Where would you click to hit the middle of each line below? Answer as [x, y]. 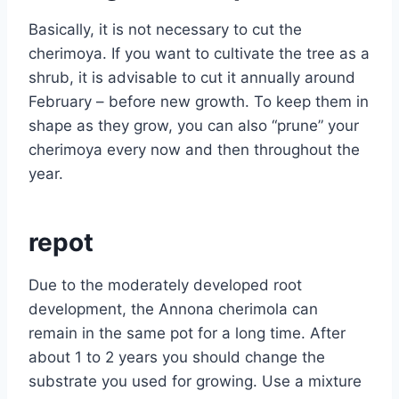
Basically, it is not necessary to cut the [165, 29]
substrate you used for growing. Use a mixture [195, 381]
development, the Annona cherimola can [173, 309]
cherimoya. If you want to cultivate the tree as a [199, 53]
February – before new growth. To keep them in [199, 101]
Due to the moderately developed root [165, 285]
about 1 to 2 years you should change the [177, 357]
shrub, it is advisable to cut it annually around [192, 77]
